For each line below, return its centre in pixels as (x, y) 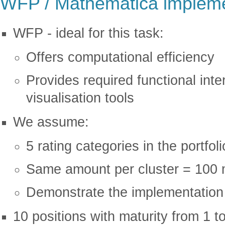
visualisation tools (80, 97)
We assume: (51, 122)
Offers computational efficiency (120, 57)
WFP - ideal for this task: (88, 33)
